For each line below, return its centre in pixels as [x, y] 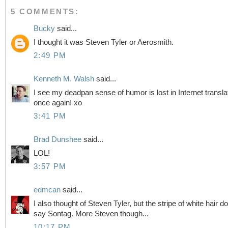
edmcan [47, 190]
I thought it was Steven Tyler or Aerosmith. [104, 42]
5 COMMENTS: [45, 11]
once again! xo [58, 103]
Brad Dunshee [58, 139]
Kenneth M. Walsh [64, 79]
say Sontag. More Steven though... [91, 214]
